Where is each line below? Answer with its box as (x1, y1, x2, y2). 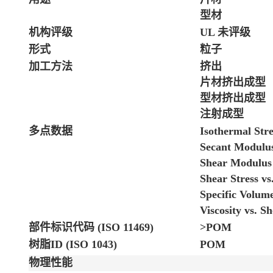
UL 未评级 (200, 26, 250, 38)
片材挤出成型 (200, 76, 266, 88)
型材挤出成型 (200, 91, 266, 104)
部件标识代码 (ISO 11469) (29, 221, 154, 233)
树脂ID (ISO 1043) (29, 238, 117, 250)
